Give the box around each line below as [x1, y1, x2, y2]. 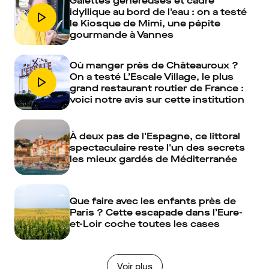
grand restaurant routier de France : [70, 82, 244, 95]
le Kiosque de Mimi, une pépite [70, 17, 220, 30]
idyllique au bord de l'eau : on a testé [70, 5, 247, 19]
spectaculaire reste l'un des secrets [70, 141, 245, 154]
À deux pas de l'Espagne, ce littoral [70, 129, 240, 142]
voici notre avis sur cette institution [70, 93, 244, 106]
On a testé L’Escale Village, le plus [70, 70, 234, 83]
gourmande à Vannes [70, 28, 174, 41]
